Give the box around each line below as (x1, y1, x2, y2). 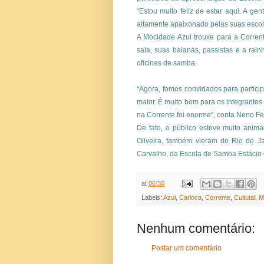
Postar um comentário (151, 244, 222, 253)
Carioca (179, 194, 202, 202)
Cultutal (234, 194, 255, 202)
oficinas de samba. (137, 58, 197, 67)
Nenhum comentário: (137, 221, 255, 236)
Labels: (141, 194, 163, 202)
